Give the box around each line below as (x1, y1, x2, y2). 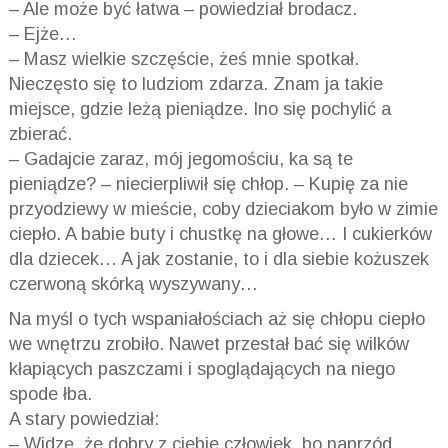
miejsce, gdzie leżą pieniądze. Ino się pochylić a (8, 98, 391, 119)
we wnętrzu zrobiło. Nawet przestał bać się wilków (8, 333, 409, 354)
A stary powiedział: (8, 408, 159, 429)
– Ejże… (8, 23, 77, 44)
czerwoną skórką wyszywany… (8, 273, 258, 294)
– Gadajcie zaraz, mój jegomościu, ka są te (8, 148, 353, 169)
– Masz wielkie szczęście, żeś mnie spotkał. (8, 48, 359, 69)
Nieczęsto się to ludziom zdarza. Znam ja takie (8, 73, 383, 94)
